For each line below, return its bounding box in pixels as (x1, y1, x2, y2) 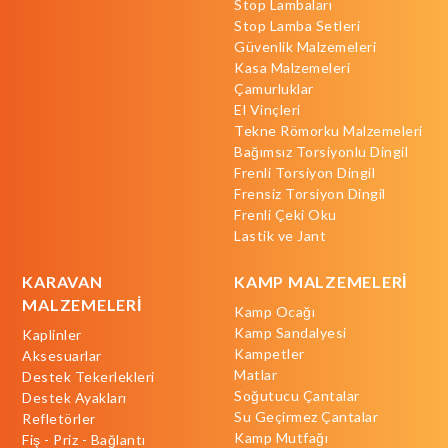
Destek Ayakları (22, 388, 127, 406)
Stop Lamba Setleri (234, 16, 360, 34)
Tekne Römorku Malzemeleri (234, 121, 423, 139)
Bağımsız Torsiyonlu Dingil (234, 142, 408, 160)
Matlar (234, 365, 277, 383)
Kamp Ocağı (234, 302, 315, 320)
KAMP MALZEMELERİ (234, 271, 407, 291)
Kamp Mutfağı (234, 428, 328, 446)
